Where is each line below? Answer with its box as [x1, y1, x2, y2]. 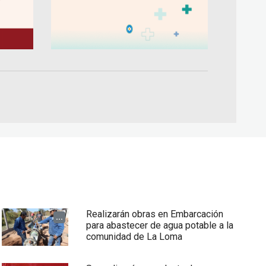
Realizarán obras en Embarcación [85, 208, 223, 220]
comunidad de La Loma [85, 231, 182, 243]
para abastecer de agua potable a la [85, 220, 233, 232]
